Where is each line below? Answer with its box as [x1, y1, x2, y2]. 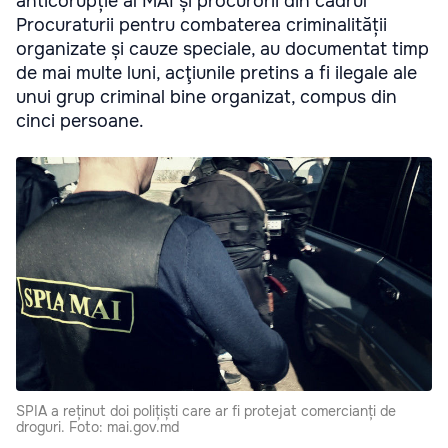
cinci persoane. [16, 109, 144, 132]
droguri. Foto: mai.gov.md [16, 417, 179, 436]
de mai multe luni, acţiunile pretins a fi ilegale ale [16, 61, 417, 84]
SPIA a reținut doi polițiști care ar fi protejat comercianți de [16, 401, 396, 420]
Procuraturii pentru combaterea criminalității [16, 13, 387, 36]
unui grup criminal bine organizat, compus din [16, 85, 397, 108]
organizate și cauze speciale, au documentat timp [16, 37, 429, 60]
